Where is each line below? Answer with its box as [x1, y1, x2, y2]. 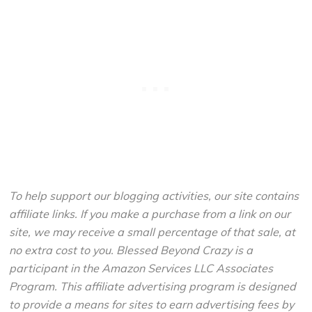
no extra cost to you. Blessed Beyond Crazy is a [9, 243, 253, 257]
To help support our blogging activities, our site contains [9, 189, 299, 203]
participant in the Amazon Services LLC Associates [9, 261, 274, 275]
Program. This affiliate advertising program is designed [9, 279, 297, 293]
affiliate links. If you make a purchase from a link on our [9, 207, 291, 221]
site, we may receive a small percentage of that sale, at [9, 225, 296, 239]
